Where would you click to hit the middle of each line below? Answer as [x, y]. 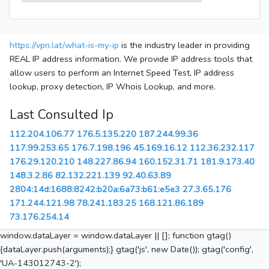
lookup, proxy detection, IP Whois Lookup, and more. [113, 87]
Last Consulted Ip [62, 115]
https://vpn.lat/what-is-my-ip [64, 45]
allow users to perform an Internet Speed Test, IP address [122, 73]
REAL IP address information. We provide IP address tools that [131, 59]
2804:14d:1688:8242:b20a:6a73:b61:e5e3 [95, 189]
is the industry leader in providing [184, 45]
